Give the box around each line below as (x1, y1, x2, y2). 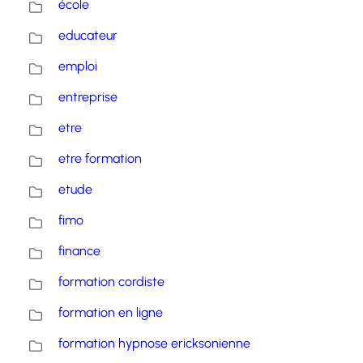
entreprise (58, 89, 117, 105)
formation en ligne (58, 305, 163, 320)
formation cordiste (58, 274, 164, 289)
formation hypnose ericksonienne (58, 335, 250, 351)
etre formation (58, 151, 142, 166)
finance (58, 243, 100, 258)
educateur (58, 28, 117, 43)
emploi (58, 58, 97, 74)
